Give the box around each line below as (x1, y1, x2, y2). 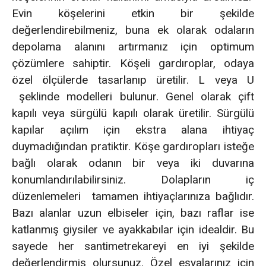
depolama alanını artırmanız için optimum (12, 40, 254, 54)
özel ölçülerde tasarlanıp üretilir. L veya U (12, 73, 254, 87)
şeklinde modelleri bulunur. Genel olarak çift (12, 90, 254, 104)
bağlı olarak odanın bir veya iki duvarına (12, 156, 254, 170)
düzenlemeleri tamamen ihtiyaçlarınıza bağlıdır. (12, 189, 254, 204)
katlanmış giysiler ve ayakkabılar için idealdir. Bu (12, 223, 254, 237)
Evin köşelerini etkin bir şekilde (12, 7, 254, 21)
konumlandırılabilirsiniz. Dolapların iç (12, 173, 254, 187)
